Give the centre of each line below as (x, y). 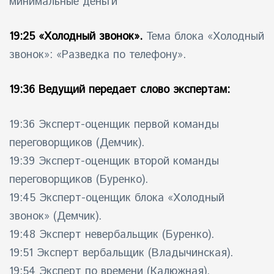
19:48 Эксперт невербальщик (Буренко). (112, 235)
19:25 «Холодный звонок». (76, 36)
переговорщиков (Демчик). (77, 143)
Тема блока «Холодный (203, 36)
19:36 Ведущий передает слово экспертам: (120, 90)
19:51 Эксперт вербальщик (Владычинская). (121, 253)
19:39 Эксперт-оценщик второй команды (114, 161)
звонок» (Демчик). (55, 216)
